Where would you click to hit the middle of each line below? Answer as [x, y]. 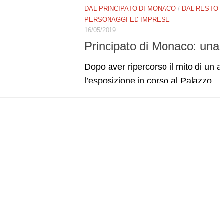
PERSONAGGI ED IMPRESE [127, 19]
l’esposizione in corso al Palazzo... [152, 80]
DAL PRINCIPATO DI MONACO [130, 8]
